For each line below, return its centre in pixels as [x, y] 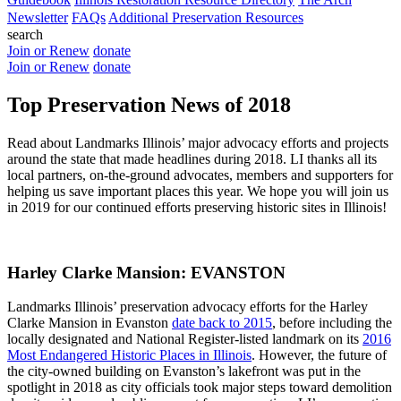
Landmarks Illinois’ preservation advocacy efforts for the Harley [188, 307]
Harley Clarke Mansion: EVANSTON [146, 272]
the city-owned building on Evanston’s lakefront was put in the [184, 371]
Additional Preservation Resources [206, 17]
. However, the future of [319, 355]
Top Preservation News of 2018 [149, 104]
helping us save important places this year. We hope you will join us [198, 191]
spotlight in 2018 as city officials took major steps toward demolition [200, 388]
